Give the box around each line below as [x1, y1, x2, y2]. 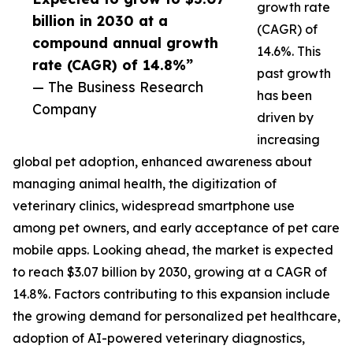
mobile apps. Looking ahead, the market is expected [13, 242, 333, 258]
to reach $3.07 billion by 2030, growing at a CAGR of [13, 264, 327, 281]
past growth [257, 65, 331, 82]
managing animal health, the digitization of [13, 176, 277, 192]
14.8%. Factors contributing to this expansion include [13, 286, 330, 303]
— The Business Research [32, 78, 203, 96]
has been [257, 87, 312, 104]
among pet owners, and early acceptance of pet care [13, 220, 340, 236]
